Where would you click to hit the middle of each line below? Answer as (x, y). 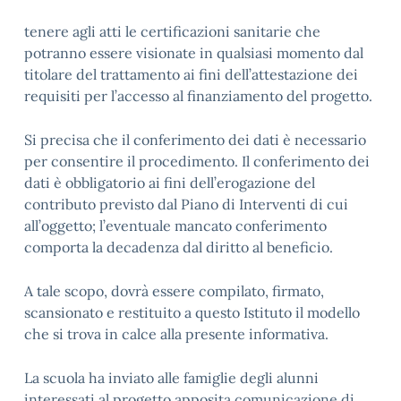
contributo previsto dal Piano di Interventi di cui (186, 204)
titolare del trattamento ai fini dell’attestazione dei (191, 74)
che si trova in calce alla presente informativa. (176, 334)
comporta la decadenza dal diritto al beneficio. (179, 247)
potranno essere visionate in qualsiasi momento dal (194, 53)
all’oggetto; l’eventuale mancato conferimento (175, 226)
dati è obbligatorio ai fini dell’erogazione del (170, 183)
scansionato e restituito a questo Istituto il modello (192, 312)
